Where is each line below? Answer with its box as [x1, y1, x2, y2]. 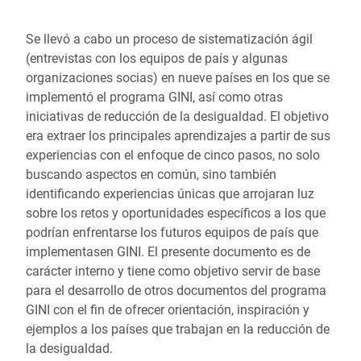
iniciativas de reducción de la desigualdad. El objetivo [26, 109, 329, 124]
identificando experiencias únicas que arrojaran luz [26, 186, 314, 201]
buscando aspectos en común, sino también [26, 167, 276, 182]
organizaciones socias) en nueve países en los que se [26, 70, 330, 85]
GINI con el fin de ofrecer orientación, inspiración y [26, 302, 309, 317]
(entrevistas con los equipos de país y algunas [26, 51, 288, 66]
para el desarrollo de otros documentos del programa [26, 283, 326, 298]
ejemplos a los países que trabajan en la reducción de [26, 322, 330, 337]
